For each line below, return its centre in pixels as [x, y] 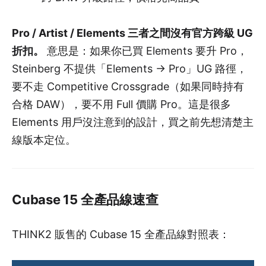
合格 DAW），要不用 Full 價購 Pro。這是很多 [121, 104]
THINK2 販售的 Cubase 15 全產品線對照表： [121, 234]
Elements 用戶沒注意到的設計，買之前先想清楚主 [133, 122]
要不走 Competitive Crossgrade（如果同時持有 [128, 86]
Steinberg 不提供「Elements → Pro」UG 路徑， [129, 68]
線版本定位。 [44, 140]
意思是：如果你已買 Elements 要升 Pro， [146, 50]
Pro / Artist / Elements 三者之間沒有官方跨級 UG [132, 33]
